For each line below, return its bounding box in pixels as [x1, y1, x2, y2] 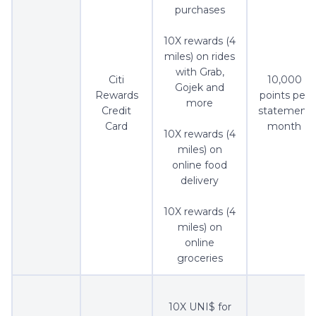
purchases [174, 4, 225, 17]
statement [257, 104, 311, 118]
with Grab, [175, 66, 224, 79]
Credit [102, 104, 131, 118]
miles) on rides [164, 50, 235, 63]
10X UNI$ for [168, 300, 231, 314]
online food [172, 159, 227, 172]
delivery [181, 174, 219, 188]
